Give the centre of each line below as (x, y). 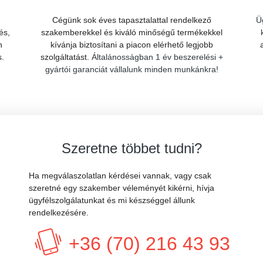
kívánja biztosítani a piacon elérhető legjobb (131, 45)
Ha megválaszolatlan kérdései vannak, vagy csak (120, 176)
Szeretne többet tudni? (131, 148)
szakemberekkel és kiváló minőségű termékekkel (131, 32)
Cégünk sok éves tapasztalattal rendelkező (131, 20)
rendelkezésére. (59, 213)
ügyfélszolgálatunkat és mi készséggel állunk (112, 200)
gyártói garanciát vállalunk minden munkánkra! (131, 69)
